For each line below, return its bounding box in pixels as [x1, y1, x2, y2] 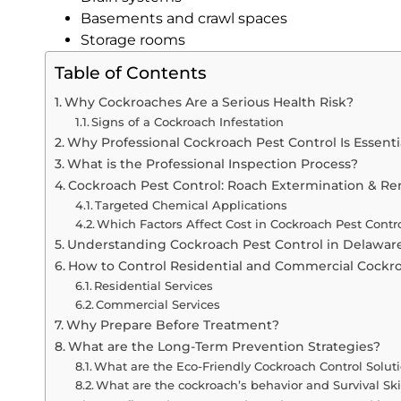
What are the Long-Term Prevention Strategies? [67, 337, 380, 354]
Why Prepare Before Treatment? [65, 316, 279, 333]
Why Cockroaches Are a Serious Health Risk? [64, 93, 354, 110]
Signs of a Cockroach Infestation [91, 114, 285, 129]
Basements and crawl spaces [81, 9, 287, 27]
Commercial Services [96, 296, 221, 311]
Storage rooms [81, 30, 185, 48]
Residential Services [94, 277, 214, 293]
